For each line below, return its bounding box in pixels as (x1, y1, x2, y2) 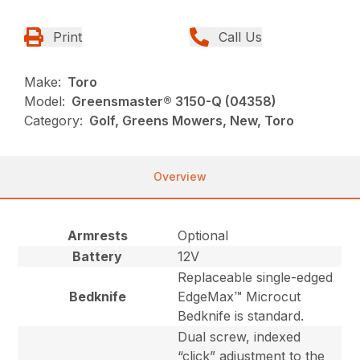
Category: (24, 112, 84, 129)
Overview (153, 170, 207, 184)
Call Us (219, 29, 262, 46)
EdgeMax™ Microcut (178, 288, 301, 305)
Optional (178, 227, 229, 244)
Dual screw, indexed (178, 329, 301, 346)
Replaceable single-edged (178, 269, 333, 286)
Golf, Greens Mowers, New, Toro (89, 112, 295, 129)
